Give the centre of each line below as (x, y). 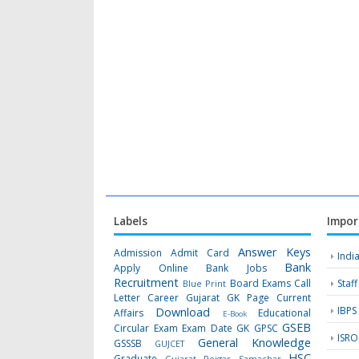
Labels (131, 221)
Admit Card (200, 253)
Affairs (129, 313)
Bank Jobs (236, 268)
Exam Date (207, 328)
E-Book (235, 314)
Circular (131, 328)
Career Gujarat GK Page (209, 298)
